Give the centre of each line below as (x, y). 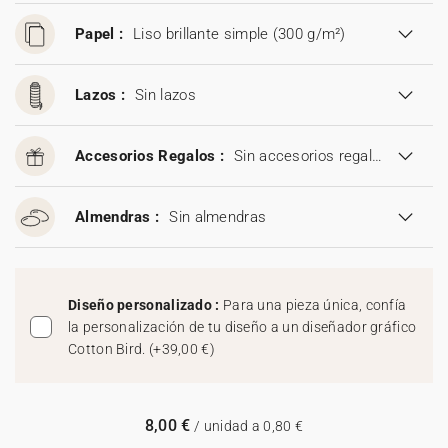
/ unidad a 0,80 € (247, 426)
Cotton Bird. (108, 349)
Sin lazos (165, 95)
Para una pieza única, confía (314, 305)
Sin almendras (218, 217)
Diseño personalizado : (145, 305)
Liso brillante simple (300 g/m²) (239, 34)
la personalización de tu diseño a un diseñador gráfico (242, 327)
